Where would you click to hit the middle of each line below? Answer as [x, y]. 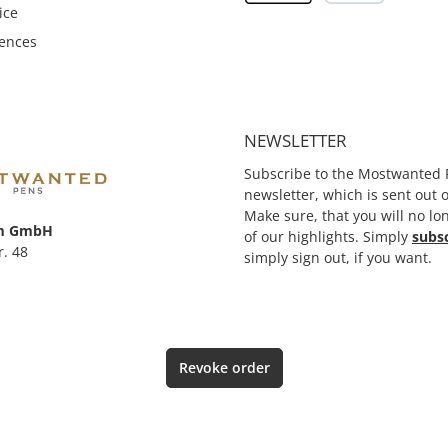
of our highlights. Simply [328, 237]
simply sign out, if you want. [338, 258]
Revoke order [224, 368]
